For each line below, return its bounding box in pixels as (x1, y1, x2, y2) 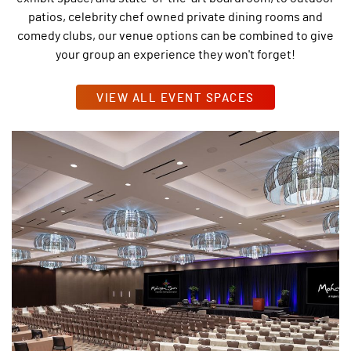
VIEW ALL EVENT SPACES (96, 89, 255, 104)
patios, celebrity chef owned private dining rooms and (28, 8, 323, 24)
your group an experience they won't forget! (56, 45, 295, 61)
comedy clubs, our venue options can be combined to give (17, 27, 334, 42)
